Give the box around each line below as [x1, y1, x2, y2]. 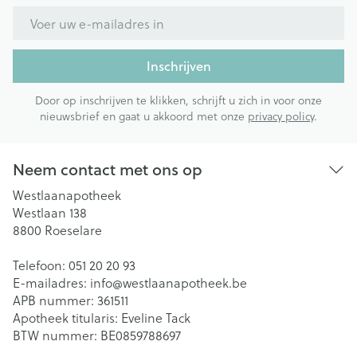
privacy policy [248, 108, 314, 124]
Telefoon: [13, 256, 69, 274]
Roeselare [45, 221, 102, 239]
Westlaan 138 [13, 203, 87, 222]
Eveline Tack [121, 308, 190, 327]
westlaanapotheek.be [123, 273, 247, 292]
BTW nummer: [13, 326, 100, 344]
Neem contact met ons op [13, 158, 202, 181]
